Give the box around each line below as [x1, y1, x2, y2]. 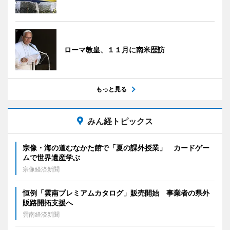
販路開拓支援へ [23, 198, 73, 207]
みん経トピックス [87, 116, 153, 126]
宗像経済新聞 [23, 165, 60, 173]
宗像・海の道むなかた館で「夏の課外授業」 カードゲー [23, 143, 209, 152]
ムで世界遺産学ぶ [23, 153, 80, 162]
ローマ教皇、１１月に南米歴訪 [64, 45, 165, 54]
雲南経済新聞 [23, 210, 60, 218]
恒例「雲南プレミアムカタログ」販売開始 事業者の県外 [23, 188, 209, 197]
